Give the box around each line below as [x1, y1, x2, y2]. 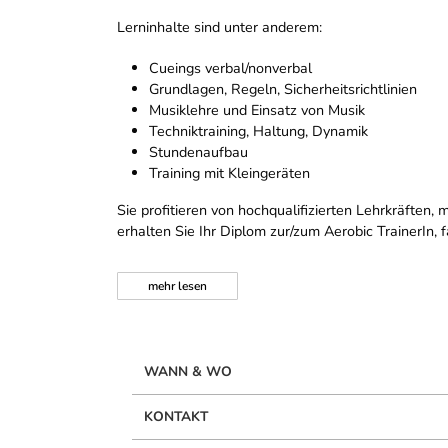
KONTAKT [144, 407, 208, 427]
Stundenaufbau [149, 142, 248, 163]
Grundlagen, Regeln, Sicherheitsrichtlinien [149, 79, 417, 100]
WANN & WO [144, 362, 232, 382]
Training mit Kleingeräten [149, 163, 310, 184]
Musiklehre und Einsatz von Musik [149, 100, 365, 121]
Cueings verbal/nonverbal [149, 58, 312, 79]
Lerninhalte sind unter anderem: [117, 17, 322, 38]
